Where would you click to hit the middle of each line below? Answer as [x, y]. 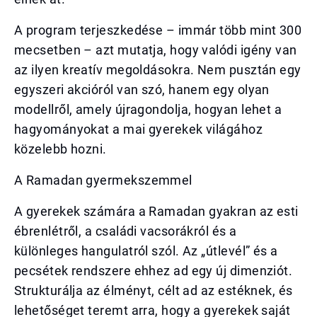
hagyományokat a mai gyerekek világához [139, 129]
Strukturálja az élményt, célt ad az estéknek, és [154, 290]
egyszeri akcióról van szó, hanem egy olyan [142, 90]
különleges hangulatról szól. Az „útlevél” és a [146, 251]
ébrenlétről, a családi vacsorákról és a [126, 231]
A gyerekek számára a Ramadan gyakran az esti [156, 211]
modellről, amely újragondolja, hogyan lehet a [148, 109]
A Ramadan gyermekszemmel [103, 180]
